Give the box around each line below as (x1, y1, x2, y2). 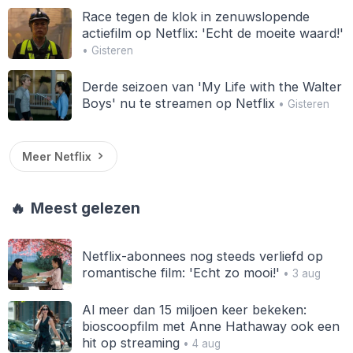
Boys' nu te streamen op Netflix (81, 95, 275, 111)
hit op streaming (81, 334, 180, 351)
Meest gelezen (27, 199, 141, 218)
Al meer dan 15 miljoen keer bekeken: (81, 301, 307, 318)
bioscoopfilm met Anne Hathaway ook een (81, 318, 340, 334)
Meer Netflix (21, 150, 91, 164)
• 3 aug (279, 266, 321, 280)
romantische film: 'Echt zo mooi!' (81, 264, 280, 281)
